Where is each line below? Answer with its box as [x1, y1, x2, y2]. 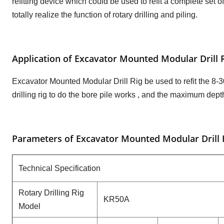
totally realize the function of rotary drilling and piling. [12, 10, 197, 19]
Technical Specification [18, 164, 100, 172]
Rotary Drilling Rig [18, 188, 84, 197]
